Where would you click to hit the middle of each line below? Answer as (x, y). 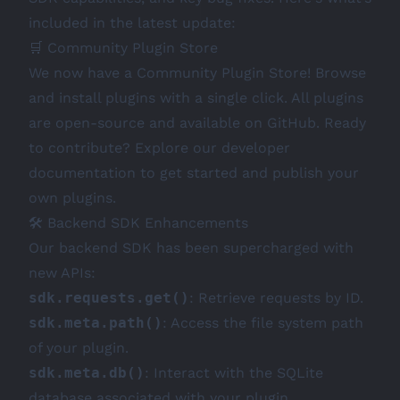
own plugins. (72, 198)
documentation (82, 173)
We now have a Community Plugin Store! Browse (197, 73)
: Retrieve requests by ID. (276, 298)
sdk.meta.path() (96, 323)
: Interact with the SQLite (234, 373)
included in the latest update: (132, 23)
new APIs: (62, 273)
